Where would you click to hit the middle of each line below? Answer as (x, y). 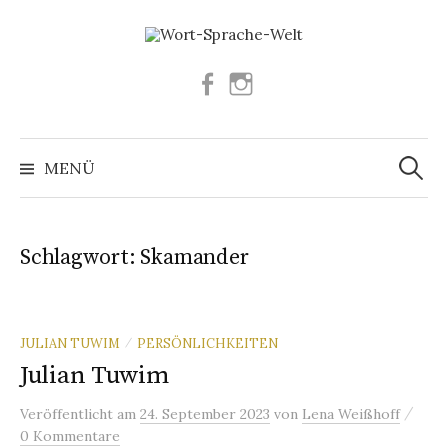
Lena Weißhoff (351, 413)
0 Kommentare (70, 435)
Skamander (194, 257)
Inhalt (43, 66)
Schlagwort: (80, 257)
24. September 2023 (205, 413)
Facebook (253, 82)
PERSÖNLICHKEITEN (207, 342)
